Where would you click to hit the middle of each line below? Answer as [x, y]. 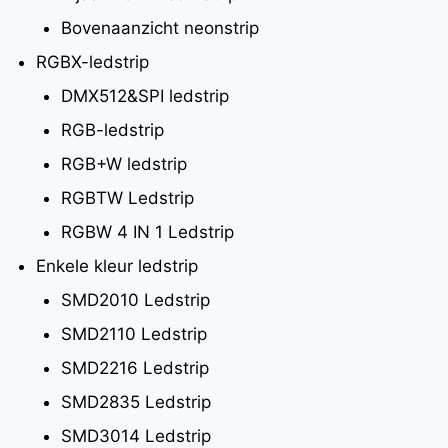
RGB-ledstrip [112, 129]
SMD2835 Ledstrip [136, 401]
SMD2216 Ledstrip [135, 367]
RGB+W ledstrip [124, 163]
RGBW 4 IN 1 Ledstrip [147, 231]
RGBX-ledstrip [92, 61]
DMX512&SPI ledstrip [145, 95]
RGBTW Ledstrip [127, 197]
